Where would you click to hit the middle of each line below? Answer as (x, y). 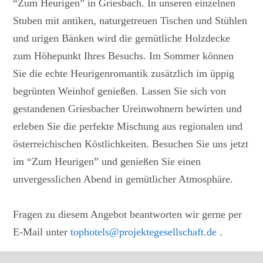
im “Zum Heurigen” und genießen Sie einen (107, 161)
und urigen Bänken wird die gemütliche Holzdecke (122, 38)
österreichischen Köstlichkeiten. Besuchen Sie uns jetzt (131, 144)
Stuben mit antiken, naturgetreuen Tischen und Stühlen (130, 20)
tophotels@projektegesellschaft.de (144, 232)
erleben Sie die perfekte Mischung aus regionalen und (128, 126)
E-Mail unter (42, 232)
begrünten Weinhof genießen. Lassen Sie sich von (120, 91)
